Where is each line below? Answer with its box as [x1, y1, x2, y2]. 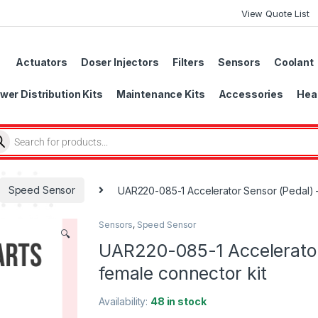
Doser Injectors [80, 55, 159, 68]
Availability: [99, 295, 151, 308]
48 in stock [150, 295, 207, 308]
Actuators [16, 55, 67, 68]
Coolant [273, 55, 314, 68]
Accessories [218, 87, 283, 100]
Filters [172, 55, 204, 68]
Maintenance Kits [116, 87, 205, 100]
